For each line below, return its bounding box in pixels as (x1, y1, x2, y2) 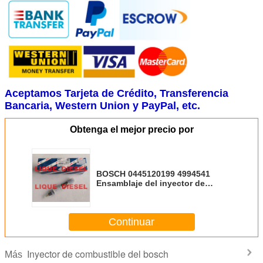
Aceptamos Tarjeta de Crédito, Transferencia (5, 87, 228, 100)
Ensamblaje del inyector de (96, 178, 205, 188)
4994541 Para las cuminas (96, 197, 200, 207)
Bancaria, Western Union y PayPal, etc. (5, 100, 200, 112)
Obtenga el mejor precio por (69, 124, 194, 135)
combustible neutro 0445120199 (96, 188, 224, 198)
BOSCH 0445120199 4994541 (96, 169, 210, 179)
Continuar (109, 215, 154, 228)
